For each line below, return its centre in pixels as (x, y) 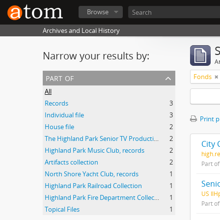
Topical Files (62, 209)
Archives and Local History (81, 30)
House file (59, 127)
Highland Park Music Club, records (95, 150)
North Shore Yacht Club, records (92, 174)
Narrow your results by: (96, 56)
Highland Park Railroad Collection (93, 186)
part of (60, 77)
